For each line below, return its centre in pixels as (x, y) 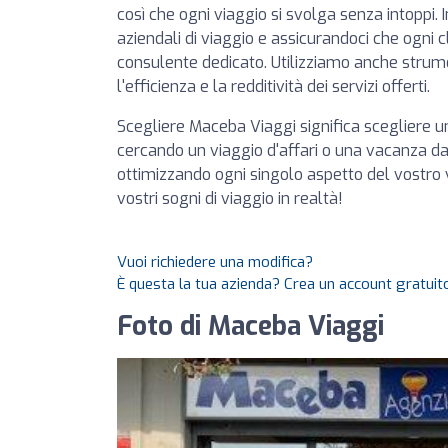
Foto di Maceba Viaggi (250, 326)
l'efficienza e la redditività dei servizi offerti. (273, 86)
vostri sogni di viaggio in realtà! (230, 198)
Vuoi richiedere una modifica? (215, 262)
